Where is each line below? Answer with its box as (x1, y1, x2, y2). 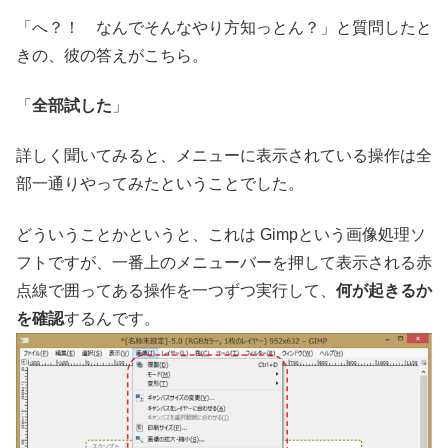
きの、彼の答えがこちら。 (16, 46, 208, 64)
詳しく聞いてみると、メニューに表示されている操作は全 (16, 147, 432, 165)
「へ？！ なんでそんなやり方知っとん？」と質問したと (16, 18, 432, 36)
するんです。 (64, 309, 160, 327)
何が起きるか (336, 281, 432, 299)
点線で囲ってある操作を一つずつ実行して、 (16, 281, 336, 299)
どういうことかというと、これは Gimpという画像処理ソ (16, 225, 426, 243)
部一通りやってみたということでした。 (16, 175, 304, 193)
